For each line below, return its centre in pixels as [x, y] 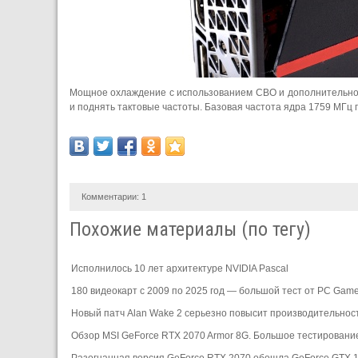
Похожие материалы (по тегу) [190, 229]
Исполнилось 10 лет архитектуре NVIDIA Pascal [180, 268]
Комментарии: [111, 196]
